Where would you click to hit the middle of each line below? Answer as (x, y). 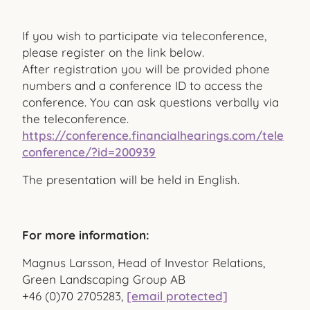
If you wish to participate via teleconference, (144, 36)
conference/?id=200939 (89, 152)
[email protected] (177, 296)
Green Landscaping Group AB (104, 279)
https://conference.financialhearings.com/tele (153, 135)
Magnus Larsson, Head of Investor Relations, (144, 263)
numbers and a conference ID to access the (143, 85)
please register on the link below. (113, 52)
